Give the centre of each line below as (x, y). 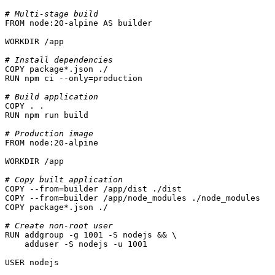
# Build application (52, 96)
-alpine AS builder (108, 23)
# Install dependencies (59, 60)
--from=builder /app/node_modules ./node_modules (142, 198)
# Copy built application (64, 179)
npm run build (54, 115)
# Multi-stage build (52, 14)
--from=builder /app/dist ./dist (103, 188)
